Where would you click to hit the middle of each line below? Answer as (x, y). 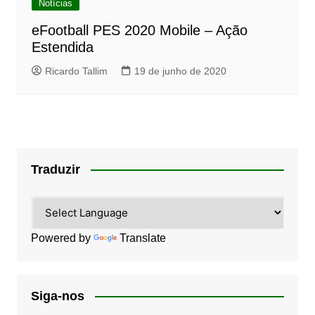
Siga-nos (57, 296)
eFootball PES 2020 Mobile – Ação (139, 30)
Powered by (62, 238)
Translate (142, 238)
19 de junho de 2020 (180, 71)
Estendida (62, 47)
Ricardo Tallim (76, 71)
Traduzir (55, 169)
